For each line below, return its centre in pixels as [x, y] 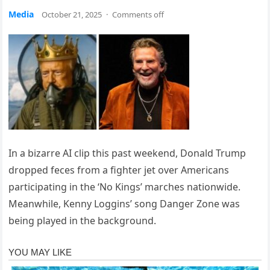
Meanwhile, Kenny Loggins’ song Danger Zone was [124, 204]
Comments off [138, 14]
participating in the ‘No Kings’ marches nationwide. [125, 187]
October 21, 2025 [72, 14]
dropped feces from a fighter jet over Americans [119, 170]
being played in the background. [83, 221]
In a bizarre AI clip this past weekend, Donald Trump [127, 153]
